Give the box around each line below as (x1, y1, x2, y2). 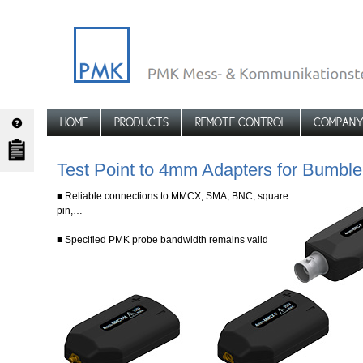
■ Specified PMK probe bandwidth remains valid (57, 234, 268, 246)
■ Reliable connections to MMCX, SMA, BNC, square (57, 190, 288, 202)
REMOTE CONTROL (195, 116, 287, 129)
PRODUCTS (114, 116, 169, 129)
